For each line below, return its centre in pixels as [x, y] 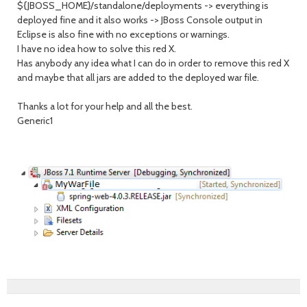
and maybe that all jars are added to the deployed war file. [138, 77]
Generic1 [35, 121]
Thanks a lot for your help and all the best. [105, 106]
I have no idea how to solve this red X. [97, 49]
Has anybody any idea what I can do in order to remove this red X [153, 63]
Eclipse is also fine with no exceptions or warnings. [123, 34]
